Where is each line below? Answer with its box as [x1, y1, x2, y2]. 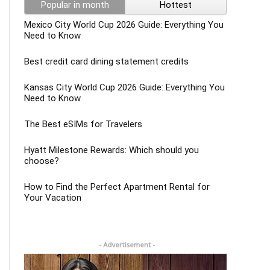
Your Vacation [24, 192, 81, 204]
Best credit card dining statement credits [24, 56, 189, 67]
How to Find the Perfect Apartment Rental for [24, 181, 210, 193]
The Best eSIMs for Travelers [24, 119, 142, 130]
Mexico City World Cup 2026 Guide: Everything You [24, 19, 224, 31]
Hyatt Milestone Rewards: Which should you [24, 145, 199, 156]
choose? [24, 155, 59, 167]
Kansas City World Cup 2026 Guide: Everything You [24, 82, 225, 93]
